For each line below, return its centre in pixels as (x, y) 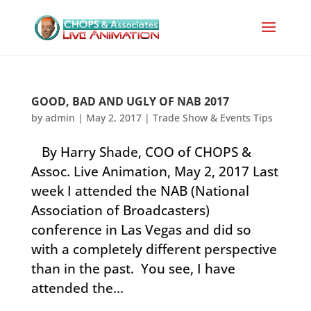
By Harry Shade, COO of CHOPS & (141, 152)
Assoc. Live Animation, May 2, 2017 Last (154, 171)
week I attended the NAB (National (140, 191)
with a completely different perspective (154, 249)
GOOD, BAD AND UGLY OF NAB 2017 (130, 101)
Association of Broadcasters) (120, 210)
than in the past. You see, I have (133, 269)
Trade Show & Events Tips (212, 118)
